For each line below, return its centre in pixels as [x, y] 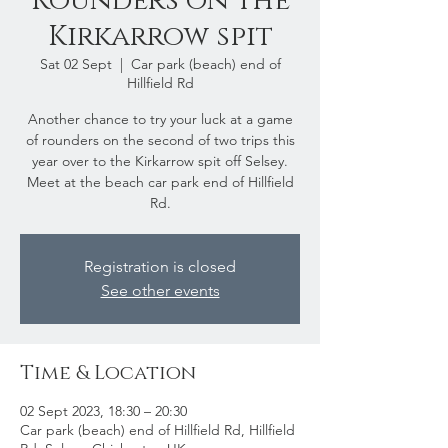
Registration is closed [160, 266]
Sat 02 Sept [75, 64]
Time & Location [108, 373]
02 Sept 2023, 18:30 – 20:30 [103, 411]
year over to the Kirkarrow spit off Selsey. [160, 161]
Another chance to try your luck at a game [160, 119]
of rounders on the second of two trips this [160, 140]
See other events [160, 290]
